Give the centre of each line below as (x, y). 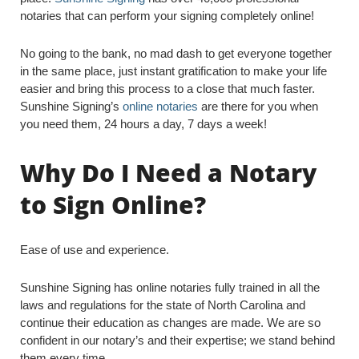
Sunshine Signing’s (71, 106)
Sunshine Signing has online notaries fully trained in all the (170, 287)
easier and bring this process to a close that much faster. (167, 89)
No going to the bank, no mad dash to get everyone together (176, 53)
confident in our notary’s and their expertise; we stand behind (177, 340)
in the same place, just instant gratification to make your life (173, 71)
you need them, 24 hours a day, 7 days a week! (143, 124)
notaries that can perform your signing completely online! (167, 16)
